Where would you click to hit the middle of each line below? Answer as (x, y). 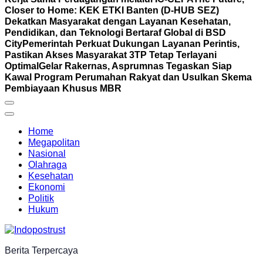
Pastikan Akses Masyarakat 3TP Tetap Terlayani (111, 55)
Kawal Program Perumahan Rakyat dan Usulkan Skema (128, 77)
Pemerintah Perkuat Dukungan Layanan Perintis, (131, 44)
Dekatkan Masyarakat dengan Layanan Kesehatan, (118, 21)
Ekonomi (47, 187)
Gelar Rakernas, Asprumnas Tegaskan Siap (135, 66)
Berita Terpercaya (41, 250)
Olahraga (48, 165)
